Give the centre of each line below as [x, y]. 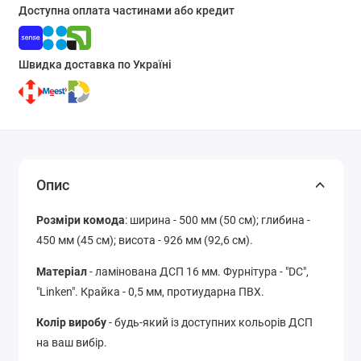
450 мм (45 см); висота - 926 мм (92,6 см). [145, 241]
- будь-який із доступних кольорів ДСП [210, 323]
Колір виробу [71, 323]
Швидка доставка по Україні [95, 64]
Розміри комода [81, 220]
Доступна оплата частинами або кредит [126, 10]
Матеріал [62, 271]
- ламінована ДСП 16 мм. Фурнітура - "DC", [198, 271]
